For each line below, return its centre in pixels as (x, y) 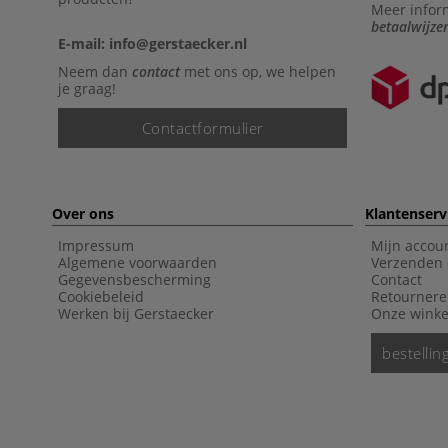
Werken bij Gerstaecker (136, 313)
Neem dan (95, 71)
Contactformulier (202, 127)
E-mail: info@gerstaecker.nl (152, 43)
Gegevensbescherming (134, 279)
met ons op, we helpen (258, 71)
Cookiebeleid (101, 296)
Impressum (96, 245)
